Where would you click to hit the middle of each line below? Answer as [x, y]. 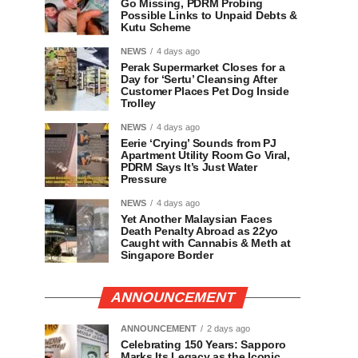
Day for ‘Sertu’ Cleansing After [199, 79]
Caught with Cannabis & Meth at [206, 243]
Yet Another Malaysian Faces [197, 219]
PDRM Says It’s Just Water [189, 167]
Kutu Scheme [156, 27]
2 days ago [229, 328]
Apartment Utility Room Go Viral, [205, 155]
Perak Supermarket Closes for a [203, 67]
